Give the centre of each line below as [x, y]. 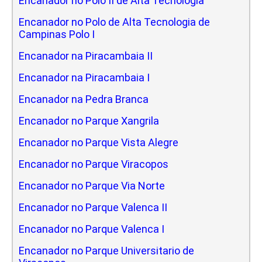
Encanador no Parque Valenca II [93, 207]
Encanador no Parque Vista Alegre [99, 142]
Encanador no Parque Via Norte [92, 185]
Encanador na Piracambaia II [86, 56]
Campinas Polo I [57, 34]
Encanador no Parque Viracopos [94, 164]
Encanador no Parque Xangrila [89, 120]
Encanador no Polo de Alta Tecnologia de [114, 22]
